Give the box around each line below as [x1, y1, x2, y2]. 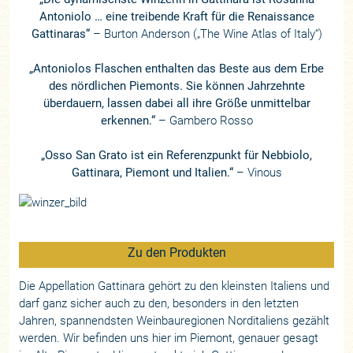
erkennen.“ [100, 113, 155, 128]
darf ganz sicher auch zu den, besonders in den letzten [19, 295, 299, 310]
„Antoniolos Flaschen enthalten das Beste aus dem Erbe [29, 61, 324, 76]
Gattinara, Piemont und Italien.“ [71, 165, 233, 180]
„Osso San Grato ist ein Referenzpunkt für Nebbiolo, [41, 147, 312, 162]
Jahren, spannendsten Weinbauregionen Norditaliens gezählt [19, 313, 330, 328]
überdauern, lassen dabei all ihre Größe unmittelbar [43, 95, 310, 110]
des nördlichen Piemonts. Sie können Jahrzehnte [48, 78, 305, 93]
